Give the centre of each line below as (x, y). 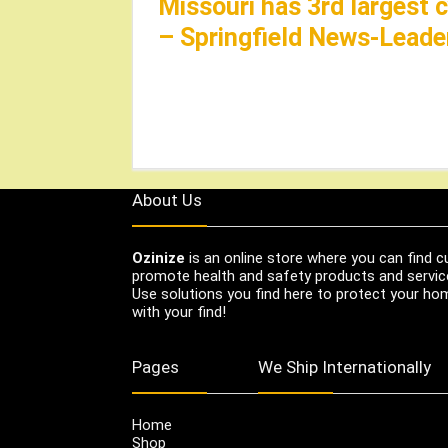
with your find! (179, 311)
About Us (167, 199)
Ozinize (158, 257)
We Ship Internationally (344, 366)
